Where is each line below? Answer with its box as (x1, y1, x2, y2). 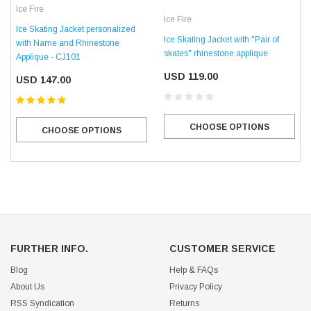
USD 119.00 (164, 71, 218, 83)
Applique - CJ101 (16, 52, 81, 62)
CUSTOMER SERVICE (169, 243, 276, 255)
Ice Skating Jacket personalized (16, 24, 135, 35)
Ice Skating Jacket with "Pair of (164, 35, 279, 45)
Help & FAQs (169, 265, 218, 276)
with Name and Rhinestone (16, 38, 119, 49)
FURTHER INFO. (10, 243, 88, 255)
